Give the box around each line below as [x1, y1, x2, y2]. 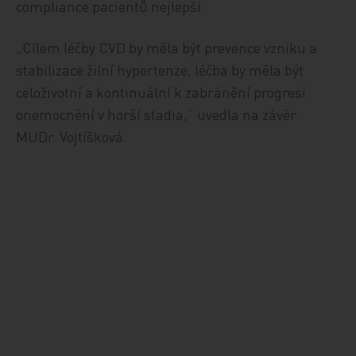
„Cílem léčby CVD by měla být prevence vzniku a [16, 38, 318, 56]
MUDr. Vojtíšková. [16, 127, 128, 145]
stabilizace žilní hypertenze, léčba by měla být [16, 60, 304, 79]
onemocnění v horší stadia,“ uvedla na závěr [16, 105, 297, 123]
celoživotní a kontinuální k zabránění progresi [16, 83, 307, 101]
